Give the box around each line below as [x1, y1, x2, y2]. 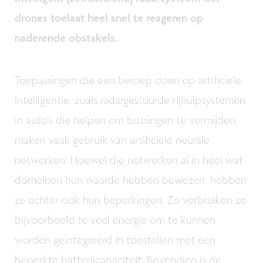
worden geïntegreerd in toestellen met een [15, 232, 215, 247]
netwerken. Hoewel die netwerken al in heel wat [15, 152, 243, 167]
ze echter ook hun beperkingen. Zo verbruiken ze [15, 192, 246, 207]
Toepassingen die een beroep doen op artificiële [15, 72, 241, 87]
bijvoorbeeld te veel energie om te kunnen [15, 212, 215, 227]
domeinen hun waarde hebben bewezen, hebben [15, 172, 247, 187]
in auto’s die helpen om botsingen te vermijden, [15, 112, 238, 127]
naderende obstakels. [15, 31, 117, 45]
